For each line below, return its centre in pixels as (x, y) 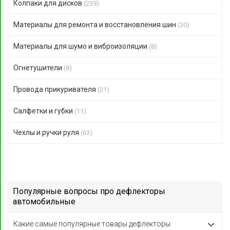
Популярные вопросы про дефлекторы (89, 191)
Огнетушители (39, 68)
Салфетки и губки (44, 111)
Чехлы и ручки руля (47, 132)
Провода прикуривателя (55, 89)
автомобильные (44, 202)
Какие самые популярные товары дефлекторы (92, 224)
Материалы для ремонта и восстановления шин (95, 25)
